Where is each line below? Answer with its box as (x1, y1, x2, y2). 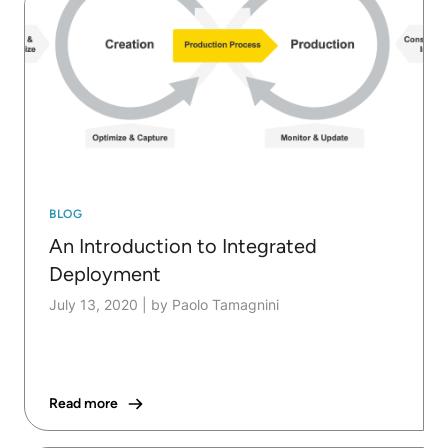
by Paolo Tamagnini (151, 296, 279, 314)
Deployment (49, 262, 161, 287)
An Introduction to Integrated (49, 234, 317, 259)
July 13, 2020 (49, 296, 138, 314)
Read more (49, 395, 118, 413)
